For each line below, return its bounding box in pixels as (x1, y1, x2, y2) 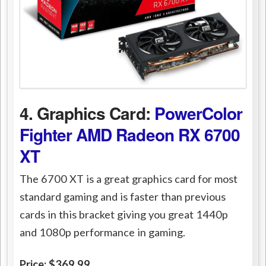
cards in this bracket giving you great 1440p (20, 208, 229, 221)
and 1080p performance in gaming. (20, 226, 186, 239)
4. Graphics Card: (20, 100, 154, 125)
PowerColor (154, 100, 242, 125)
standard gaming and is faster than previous (20, 190, 226, 204)
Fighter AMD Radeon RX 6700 (20, 122, 240, 147)
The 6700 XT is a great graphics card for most (20, 172, 238, 186)
